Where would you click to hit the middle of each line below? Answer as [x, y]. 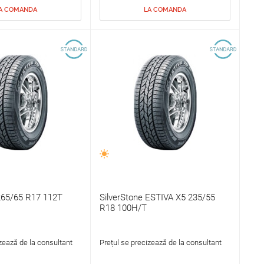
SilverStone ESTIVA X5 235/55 [157, 198]
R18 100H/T [123, 208]
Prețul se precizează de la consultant [160, 243]
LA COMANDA [165, 10]
